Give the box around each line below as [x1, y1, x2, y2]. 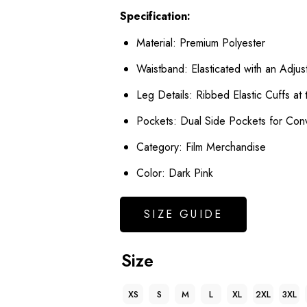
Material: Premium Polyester [136, 35, 266, 51]
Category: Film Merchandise [136, 139, 267, 156]
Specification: [120, 8, 191, 25]
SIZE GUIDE [144, 206, 223, 223]
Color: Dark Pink [136, 165, 214, 182]
